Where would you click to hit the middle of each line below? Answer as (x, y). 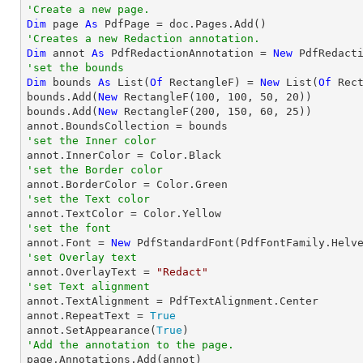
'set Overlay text (82, 257)
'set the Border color (95, 170)
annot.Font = (69, 243)
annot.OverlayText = (92, 272)
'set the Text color (88, 199)
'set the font (69, 228)
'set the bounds (75, 68)
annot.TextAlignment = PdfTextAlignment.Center (173, 301)
